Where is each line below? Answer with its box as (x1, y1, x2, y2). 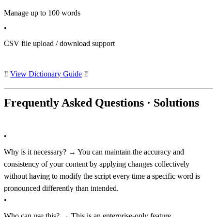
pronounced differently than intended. (4, 184, 119, 192)
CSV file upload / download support (4, 39, 115, 48)
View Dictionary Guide (10, 70, 82, 78)
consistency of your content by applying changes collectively (4, 159, 189, 168)
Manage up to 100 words (4, 8, 80, 17)
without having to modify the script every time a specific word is (4, 171, 200, 180)
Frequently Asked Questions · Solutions (4, 96, 199, 109)
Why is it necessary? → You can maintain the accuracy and (4, 147, 184, 156)
